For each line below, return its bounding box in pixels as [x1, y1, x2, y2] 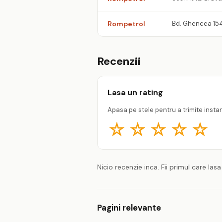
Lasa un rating [108, 87, 163, 98]
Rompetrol [108, 19, 145, 28]
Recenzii [97, 54, 141, 68]
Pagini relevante [97, 202, 161, 213]
